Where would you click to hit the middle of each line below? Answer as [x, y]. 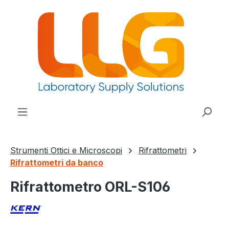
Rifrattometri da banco [57, 163]
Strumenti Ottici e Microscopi [66, 151]
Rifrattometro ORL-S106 [90, 187]
